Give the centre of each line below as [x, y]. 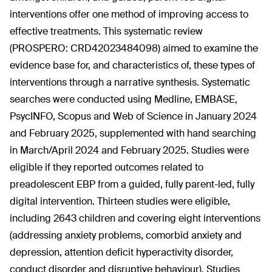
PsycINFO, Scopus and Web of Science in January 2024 [133, 116]
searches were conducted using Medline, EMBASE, [124, 99]
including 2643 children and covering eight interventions [135, 218]
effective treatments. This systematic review [106, 31]
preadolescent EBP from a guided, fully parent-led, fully [132, 184]
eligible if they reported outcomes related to [107, 167]
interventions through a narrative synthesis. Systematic [130, 82]
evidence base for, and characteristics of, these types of [132, 65]
